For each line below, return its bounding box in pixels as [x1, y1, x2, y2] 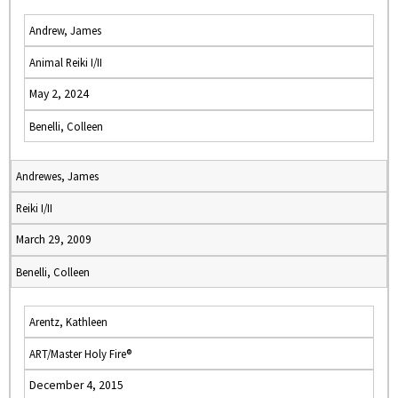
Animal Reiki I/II [29, 55, 102, 69]
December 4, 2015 [29, 378, 123, 393]
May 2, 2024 [29, 86, 89, 101]
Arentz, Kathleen [29, 314, 107, 329]
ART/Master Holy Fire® [29, 346, 131, 361]
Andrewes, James [16, 169, 99, 183]
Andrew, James [29, 23, 101, 37]
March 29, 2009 [16, 232, 92, 247]
